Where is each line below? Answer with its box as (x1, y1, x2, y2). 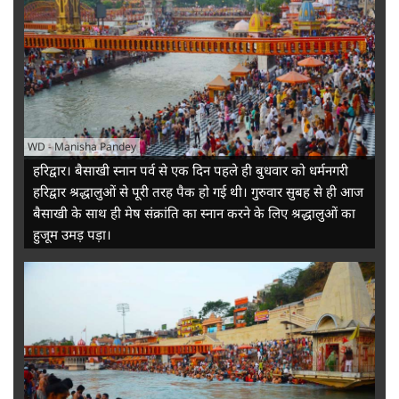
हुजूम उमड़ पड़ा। (33, 225, 111, 244)
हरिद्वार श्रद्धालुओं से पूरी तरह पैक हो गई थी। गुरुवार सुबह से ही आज (33, 183, 363, 201)
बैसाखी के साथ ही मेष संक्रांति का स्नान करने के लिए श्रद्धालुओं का (33, 204, 355, 223)
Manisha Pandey (54, 139, 136, 155)
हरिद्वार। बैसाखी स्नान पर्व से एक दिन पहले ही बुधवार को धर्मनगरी (33, 161, 348, 180)
